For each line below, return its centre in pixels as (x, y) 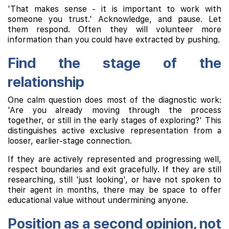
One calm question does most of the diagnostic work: (114, 100)
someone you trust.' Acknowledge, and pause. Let (114, 19)
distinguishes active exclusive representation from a (114, 131)
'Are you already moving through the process (114, 110)
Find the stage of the (114, 63)
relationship (46, 82)
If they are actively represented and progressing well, (114, 159)
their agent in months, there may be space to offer (114, 190)
